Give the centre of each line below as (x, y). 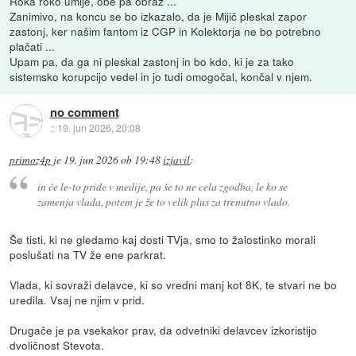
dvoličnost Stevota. (57, 345)
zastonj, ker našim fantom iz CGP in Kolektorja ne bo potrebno (166, 31)
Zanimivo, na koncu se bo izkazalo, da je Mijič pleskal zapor (159, 15)
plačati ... (33, 46)
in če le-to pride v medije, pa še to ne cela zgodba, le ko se (162, 186)
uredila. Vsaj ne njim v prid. (77, 300)
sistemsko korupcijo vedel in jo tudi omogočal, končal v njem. (161, 76)
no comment (84, 112)
